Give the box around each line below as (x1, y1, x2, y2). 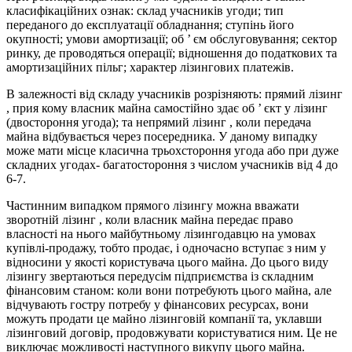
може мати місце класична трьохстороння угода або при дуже (6, 144, 339, 158)
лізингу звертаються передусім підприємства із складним (6, 269, 313, 284)
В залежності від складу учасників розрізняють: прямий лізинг (6, 87, 343, 101)
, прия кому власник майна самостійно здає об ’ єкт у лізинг (6, 101, 328, 115)
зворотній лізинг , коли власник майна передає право (6, 213, 293, 227)
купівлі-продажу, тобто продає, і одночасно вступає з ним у (6, 241, 326, 255)
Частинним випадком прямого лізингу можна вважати (6, 199, 299, 213)
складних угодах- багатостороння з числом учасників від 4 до (6, 158, 338, 172)
